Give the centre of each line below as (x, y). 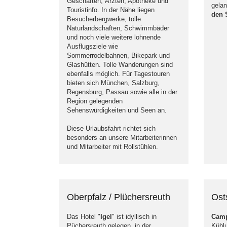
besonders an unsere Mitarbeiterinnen (122, 138)
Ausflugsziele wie (92, 46)
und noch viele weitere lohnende (114, 37)
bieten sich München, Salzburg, (113, 83)
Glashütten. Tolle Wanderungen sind (120, 65)
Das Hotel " (84, 217)
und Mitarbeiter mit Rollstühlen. (112, 147)
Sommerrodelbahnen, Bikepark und (118, 55)
